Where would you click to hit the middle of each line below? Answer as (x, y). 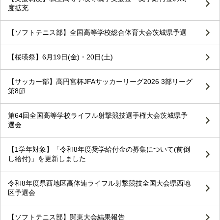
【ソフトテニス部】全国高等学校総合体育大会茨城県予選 (97, 33)
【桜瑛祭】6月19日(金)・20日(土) (60, 57)
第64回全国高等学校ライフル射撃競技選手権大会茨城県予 (98, 116)
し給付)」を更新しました (47, 159)
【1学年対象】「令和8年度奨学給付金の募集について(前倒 (99, 150)
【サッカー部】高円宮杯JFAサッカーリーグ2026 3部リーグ (100, 82)
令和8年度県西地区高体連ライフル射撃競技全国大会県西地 (99, 183)
